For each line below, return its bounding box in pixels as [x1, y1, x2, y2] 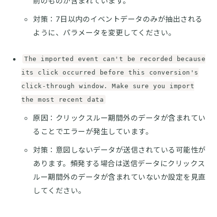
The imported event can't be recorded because [24, 55, 205, 62]
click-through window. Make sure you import [21, 82, 194, 90]
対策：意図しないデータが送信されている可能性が [33, 145, 206, 155]
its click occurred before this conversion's [21, 68, 199, 76]
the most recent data [21, 95, 104, 103]
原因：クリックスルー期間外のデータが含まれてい [33, 113, 206, 123]
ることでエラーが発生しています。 [33, 126, 153, 136]
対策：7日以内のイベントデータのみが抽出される [33, 14, 203, 24]
